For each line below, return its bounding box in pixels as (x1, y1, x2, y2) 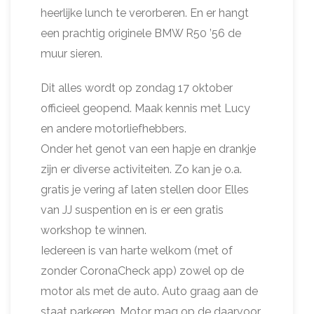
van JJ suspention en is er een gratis (41, 203, 224, 217)
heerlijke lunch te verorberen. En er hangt (41, 6, 249, 20)
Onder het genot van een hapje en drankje (41, 142, 256, 156)
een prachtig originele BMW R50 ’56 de (41, 26, 241, 40)
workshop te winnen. (41, 223, 146, 237)
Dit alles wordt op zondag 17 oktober (41, 81, 233, 95)
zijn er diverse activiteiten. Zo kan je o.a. (41, 162, 242, 176)
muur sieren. (41, 46, 102, 60)
